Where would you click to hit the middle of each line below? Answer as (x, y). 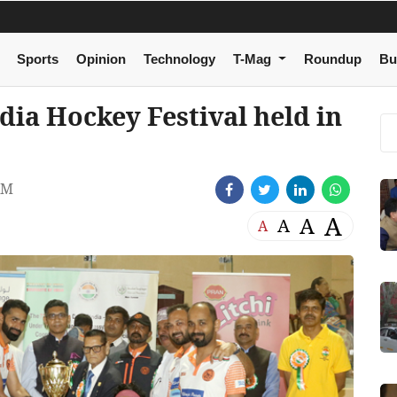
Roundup (332, 59)
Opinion (101, 59)
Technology (179, 59)
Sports (37, 59)
